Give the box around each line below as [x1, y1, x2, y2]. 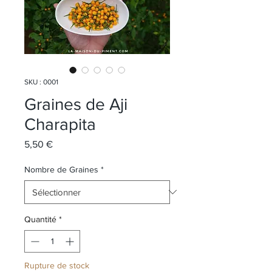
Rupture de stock [24, 260, 89, 270]
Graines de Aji [24, 94, 127, 114]
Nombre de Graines [24, 164, 98, 174]
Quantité [24, 214, 56, 224]
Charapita [24, 114, 96, 134]
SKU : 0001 [24, 77, 58, 86]
